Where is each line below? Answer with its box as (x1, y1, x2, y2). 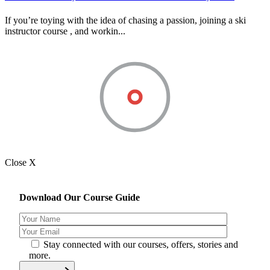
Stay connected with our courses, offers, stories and (43, 239, 238, 250)
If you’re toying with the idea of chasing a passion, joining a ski (5, 15, 246, 26)
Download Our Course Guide (19, 192, 140, 203)
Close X (5, 157, 36, 168)
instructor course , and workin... (5, 26, 125, 37)
